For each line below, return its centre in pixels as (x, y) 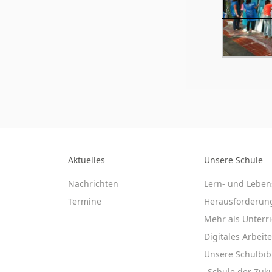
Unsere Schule (233, 160)
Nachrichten (93, 184)
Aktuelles (87, 160)
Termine (85, 201)
